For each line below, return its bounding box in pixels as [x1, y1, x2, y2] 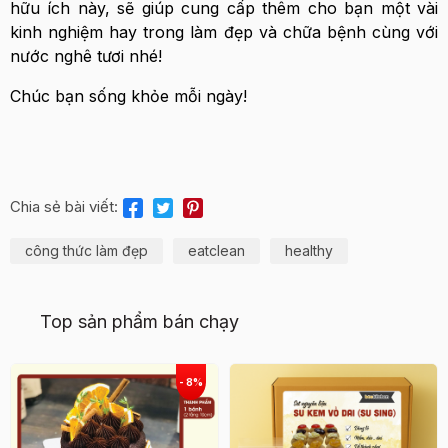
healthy [285, 242, 333, 260]
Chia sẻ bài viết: [10, 197, 118, 217]
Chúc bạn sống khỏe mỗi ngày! [10, 86, 247, 107]
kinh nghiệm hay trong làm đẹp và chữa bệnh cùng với [10, 22, 438, 43]
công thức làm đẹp [25, 242, 148, 260]
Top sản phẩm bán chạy [40, 311, 239, 333]
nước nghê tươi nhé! [10, 46, 162, 67]
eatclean [188, 242, 245, 260]
